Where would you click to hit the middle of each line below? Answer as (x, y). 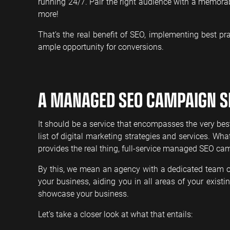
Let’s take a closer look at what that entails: (115, 214)
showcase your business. (83, 194)
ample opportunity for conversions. (101, 47)
